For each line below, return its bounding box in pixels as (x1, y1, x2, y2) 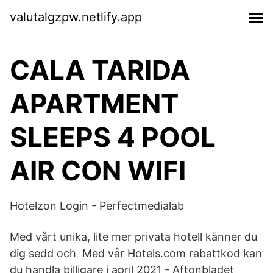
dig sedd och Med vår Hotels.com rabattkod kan (10, 247, 262, 260)
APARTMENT (10, 87, 179, 120)
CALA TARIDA (10, 54, 190, 87)
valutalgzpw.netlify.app (10, 9, 142, 24)
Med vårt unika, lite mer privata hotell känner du (10, 230, 257, 243)
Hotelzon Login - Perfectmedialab (10, 199, 184, 212)
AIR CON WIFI (10, 154, 186, 187)
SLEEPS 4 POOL (10, 121, 216, 154)
